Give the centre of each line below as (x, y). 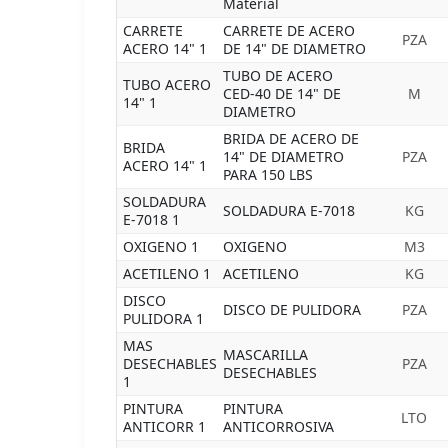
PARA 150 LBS (268, 174)
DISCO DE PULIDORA (292, 309)
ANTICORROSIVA (278, 426)
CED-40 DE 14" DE (282, 93)
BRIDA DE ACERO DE (291, 138)
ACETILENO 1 (167, 273)
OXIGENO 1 (161, 246)
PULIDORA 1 (163, 318)
